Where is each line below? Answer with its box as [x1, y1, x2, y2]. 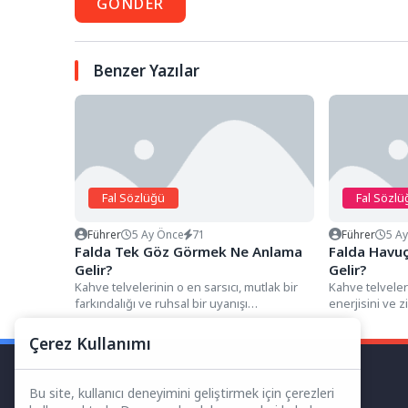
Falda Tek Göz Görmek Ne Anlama [75, 241, 302, 260]
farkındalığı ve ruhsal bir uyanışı [75, 294, 248, 311]
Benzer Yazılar [93, 59, 199, 81]
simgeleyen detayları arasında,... [75, 311, 250, 328]
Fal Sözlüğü [102, 189, 165, 206]
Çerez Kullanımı [29, 332, 151, 355]
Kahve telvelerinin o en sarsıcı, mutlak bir [75, 278, 298, 295]
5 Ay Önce [132, 226, 184, 242]
